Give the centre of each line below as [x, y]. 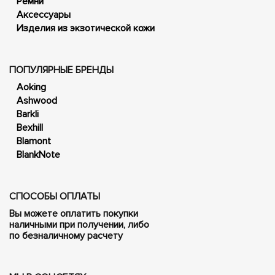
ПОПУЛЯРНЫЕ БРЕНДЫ [61, 70]
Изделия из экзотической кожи [86, 28]
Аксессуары [44, 14]
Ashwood [37, 100]
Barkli [28, 114]
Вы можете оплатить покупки [74, 213]
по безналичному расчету [66, 235]
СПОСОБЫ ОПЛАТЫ [55, 196]
